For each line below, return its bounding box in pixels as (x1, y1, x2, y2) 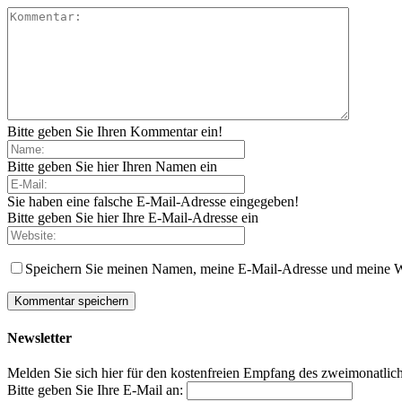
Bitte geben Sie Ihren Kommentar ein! (7, 124, 223, 140)
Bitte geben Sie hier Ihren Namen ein (7, 159, 217, 175)
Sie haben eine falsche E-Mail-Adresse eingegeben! (7, 194, 299, 210)
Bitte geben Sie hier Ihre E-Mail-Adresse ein (7, 210, 258, 226)
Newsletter (7, 329, 72, 345)
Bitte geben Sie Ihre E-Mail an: (7, 381, 183, 398)
